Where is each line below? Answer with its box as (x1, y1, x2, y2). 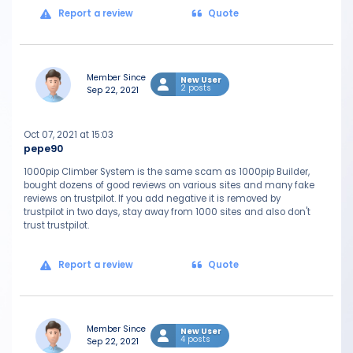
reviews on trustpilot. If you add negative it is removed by (24, 192, 281, 205)
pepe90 (24, 142, 63, 155)
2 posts (180, 82, 211, 94)
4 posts (180, 333, 210, 345)
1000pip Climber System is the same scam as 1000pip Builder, (24, 165, 310, 178)
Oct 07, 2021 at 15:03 (24, 128, 113, 141)
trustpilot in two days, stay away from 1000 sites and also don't (24, 206, 310, 218)
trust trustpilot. (24, 219, 89, 232)
